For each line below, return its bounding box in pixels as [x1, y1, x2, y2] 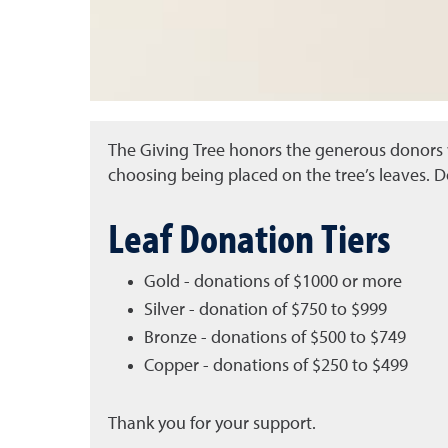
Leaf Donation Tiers [107, 210, 391, 264]
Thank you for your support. [107, 415, 316, 433]
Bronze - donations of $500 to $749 [143, 329, 406, 347]
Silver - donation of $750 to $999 [143, 301, 387, 319]
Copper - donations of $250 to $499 [143, 357, 408, 375]
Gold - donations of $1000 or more [143, 273, 402, 291]
